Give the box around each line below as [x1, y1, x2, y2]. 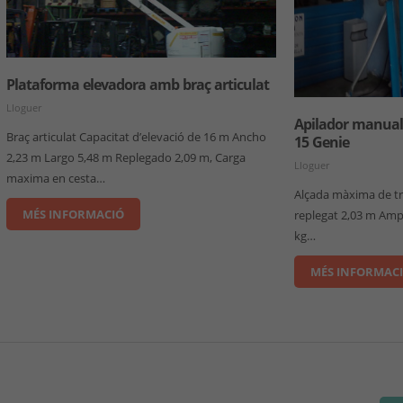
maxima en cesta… [6, 169, 106, 186]
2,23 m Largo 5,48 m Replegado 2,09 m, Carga [6, 148, 246, 166]
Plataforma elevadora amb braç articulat [6, 74, 270, 94]
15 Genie [294, 132, 350, 153]
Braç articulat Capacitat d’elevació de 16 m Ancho [6, 128, 267, 145]
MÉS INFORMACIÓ [22, 205, 125, 222]
